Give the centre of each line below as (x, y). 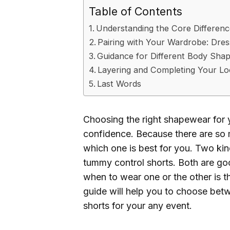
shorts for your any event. (138, 206)
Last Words (119, 84)
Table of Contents (136, 12)
